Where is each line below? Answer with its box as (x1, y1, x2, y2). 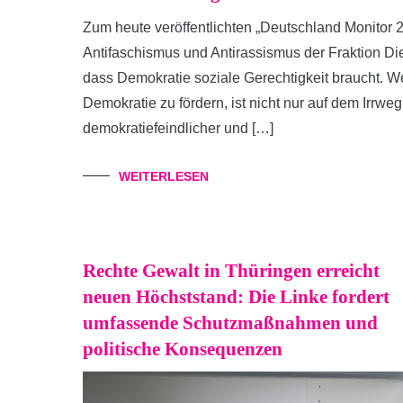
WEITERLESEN (119, 169, 209, 184)
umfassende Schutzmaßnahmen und (83, 312, 378, 334)
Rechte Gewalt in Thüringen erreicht (83, 260, 380, 282)
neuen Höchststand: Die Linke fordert (83, 286, 390, 308)
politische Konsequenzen (83, 338, 282, 360)
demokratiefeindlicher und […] (83, 121, 273, 136)
